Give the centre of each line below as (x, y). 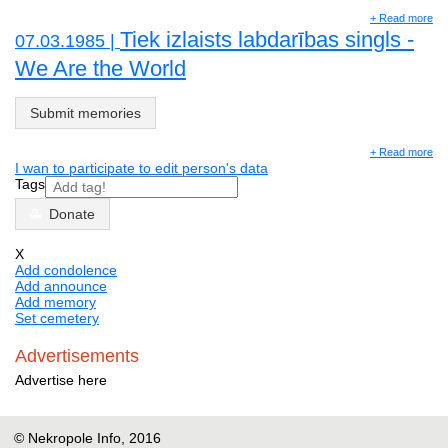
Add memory (55, 302)
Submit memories (85, 113)
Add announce (61, 286)
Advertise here (61, 379)
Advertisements (77, 356)
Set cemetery (57, 318)
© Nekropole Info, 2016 (87, 437)
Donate (72, 214)
